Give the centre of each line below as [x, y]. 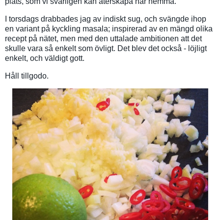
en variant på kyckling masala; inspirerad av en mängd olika [109, 28]
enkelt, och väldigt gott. [45, 58]
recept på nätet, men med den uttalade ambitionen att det [103, 38]
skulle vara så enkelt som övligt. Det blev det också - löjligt [106, 48]
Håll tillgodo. [27, 76]
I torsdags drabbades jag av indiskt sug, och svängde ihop [106, 19]
